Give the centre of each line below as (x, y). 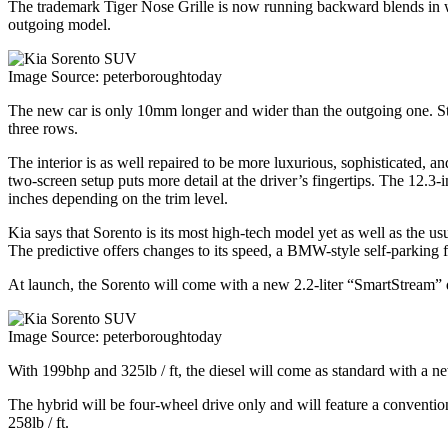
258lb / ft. (38, 422)
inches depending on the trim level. (118, 198)
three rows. (43, 128)
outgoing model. (59, 24)
